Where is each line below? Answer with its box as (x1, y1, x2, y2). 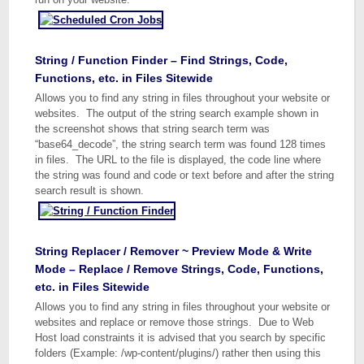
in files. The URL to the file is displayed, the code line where (35, 154, 322, 166)
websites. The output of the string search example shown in (35, 107, 319, 119)
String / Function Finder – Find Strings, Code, (35, 54, 288, 67)
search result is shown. (35, 184, 145, 197)
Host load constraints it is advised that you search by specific (35, 331, 327, 344)
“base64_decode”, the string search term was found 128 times (35, 138, 327, 150)
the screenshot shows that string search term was (35, 123, 271, 135)
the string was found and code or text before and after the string (35, 169, 335, 181)
